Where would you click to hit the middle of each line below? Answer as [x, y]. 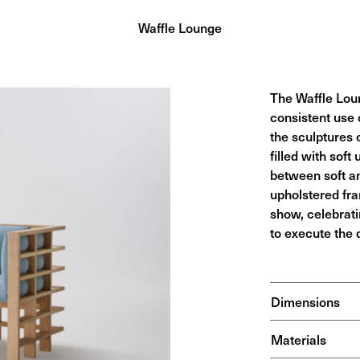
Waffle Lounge [180, 27]
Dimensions [305, 301]
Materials [298, 339]
